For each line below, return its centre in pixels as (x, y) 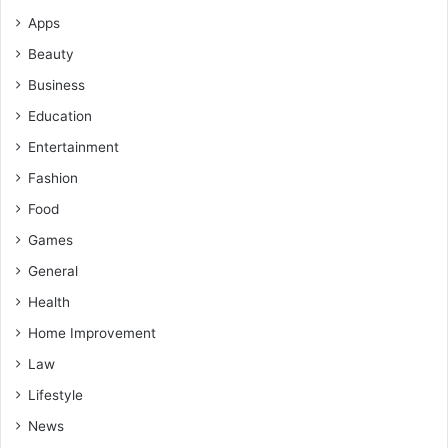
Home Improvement (92, 333)
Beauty (51, 54)
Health (49, 302)
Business (56, 85)
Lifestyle (55, 395)
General (53, 271)
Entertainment (73, 147)
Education (60, 116)
